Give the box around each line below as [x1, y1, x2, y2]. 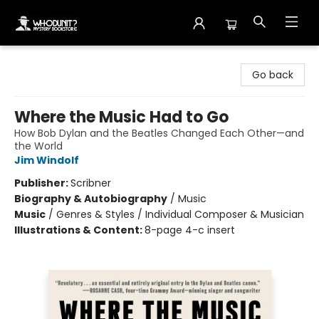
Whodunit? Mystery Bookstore [11, 52, 159, 66]
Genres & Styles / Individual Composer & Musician [56, 207, 304, 221]
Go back [252, 68, 293, 82]
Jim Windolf [14, 153, 79, 167]
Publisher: [14, 176, 70, 190]
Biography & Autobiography [14, 192, 167, 206]
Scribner [70, 176, 111, 190]
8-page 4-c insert [145, 223, 235, 237]
